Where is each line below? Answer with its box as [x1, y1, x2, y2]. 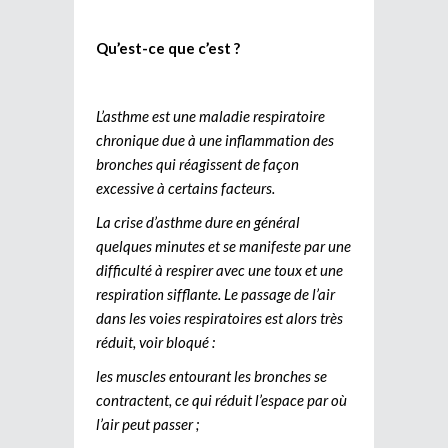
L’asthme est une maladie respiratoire [96, 106, 325, 125]
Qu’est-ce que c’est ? [96, 38, 240, 57]
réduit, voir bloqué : [96, 332, 215, 351]
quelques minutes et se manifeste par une [96, 236, 351, 255]
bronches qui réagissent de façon [96, 154, 299, 173]
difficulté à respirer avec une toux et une [96, 260, 343, 279]
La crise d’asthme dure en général [96, 212, 300, 231]
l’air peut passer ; [96, 414, 199, 433]
